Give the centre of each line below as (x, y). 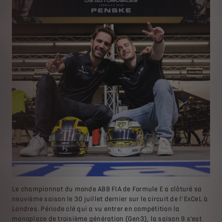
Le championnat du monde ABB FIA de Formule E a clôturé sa (107, 189)
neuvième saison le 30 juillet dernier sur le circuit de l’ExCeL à (110, 199)
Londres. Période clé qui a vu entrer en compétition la (96, 209)
